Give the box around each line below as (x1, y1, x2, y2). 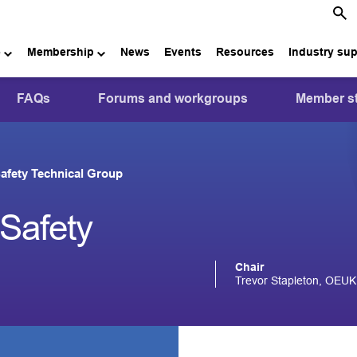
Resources (216, 45, 275, 58)
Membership (27, 45, 95, 58)
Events (164, 45, 202, 58)
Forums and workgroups (97, 92, 248, 105)
